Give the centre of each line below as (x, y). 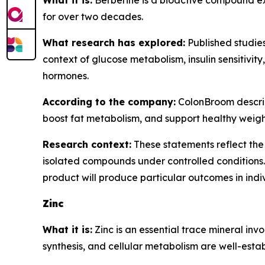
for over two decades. (93, 17)
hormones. (66, 76)
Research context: (87, 144)
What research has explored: (114, 43)
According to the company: (109, 102)
